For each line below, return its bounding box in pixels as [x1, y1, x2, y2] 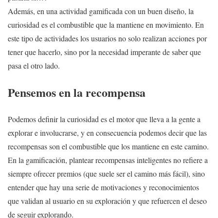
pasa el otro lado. [8, 60, 60, 71]
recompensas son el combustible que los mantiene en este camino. [8, 141, 209, 151]
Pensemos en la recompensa [8, 83, 145, 101]
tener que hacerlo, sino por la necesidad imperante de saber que [8, 46, 201, 57]
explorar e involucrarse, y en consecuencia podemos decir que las [8, 127, 207, 138]
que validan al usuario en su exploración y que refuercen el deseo [8, 195, 207, 206]
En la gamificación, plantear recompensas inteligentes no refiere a [8, 154, 208, 165]
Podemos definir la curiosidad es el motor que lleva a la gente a [8, 113, 200, 124]
